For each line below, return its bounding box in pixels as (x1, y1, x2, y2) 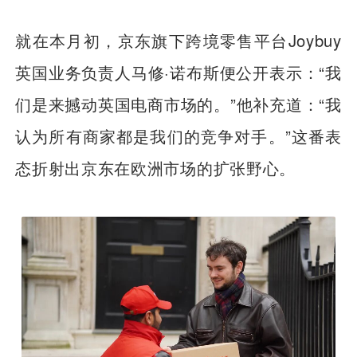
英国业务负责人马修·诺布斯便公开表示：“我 (15, 60, 342, 84)
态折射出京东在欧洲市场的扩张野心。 (15, 155, 296, 179)
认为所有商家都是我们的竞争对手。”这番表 (15, 124, 342, 147)
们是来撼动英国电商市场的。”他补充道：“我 (15, 92, 342, 116)
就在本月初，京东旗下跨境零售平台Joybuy (15, 28, 342, 52)
